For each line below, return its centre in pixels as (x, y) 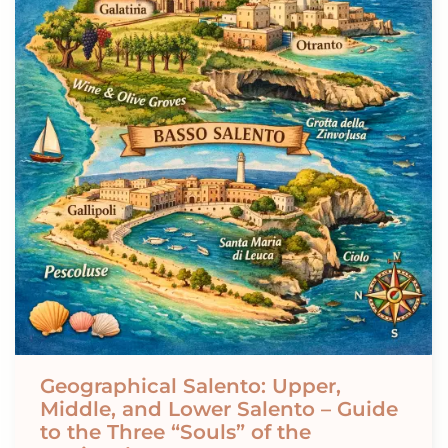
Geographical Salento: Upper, (190, 385)
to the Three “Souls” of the (175, 431)
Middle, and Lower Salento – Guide (219, 408)
